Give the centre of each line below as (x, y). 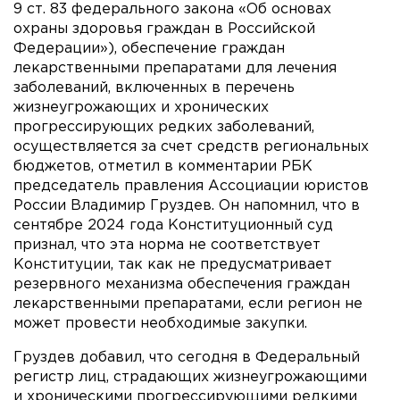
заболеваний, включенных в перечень (154, 87)
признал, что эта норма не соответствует (167, 245)
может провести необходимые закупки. (160, 323)
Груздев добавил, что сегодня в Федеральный (187, 357)
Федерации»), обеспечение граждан (149, 48)
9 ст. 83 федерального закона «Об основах (172, 9)
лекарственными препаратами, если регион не (188, 304)
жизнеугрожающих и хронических (141, 107)
